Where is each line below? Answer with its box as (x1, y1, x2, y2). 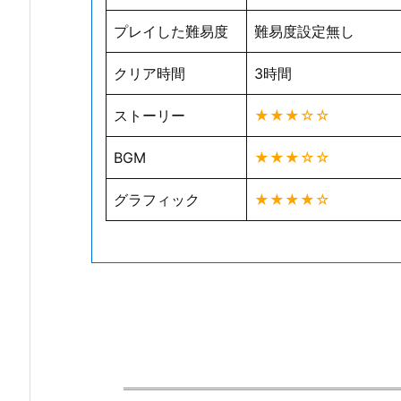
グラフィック (114, 190, 200, 209)
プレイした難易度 (114, 21, 228, 40)
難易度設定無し (254, 21, 354, 40)
